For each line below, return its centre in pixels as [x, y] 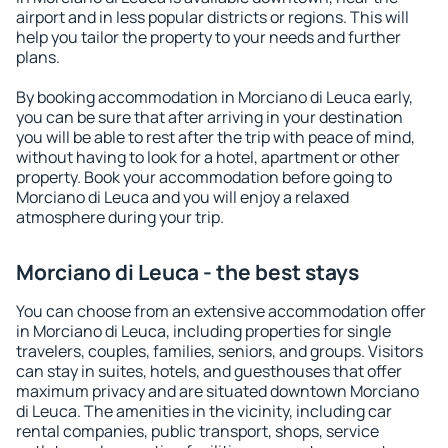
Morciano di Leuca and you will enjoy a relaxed [182, 197]
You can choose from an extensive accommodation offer [221, 311]
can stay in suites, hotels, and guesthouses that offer [209, 371]
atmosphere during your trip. [120, 217]
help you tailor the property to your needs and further [208, 37]
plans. [38, 57]
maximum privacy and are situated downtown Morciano [217, 391]
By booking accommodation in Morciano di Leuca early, [214, 97]
